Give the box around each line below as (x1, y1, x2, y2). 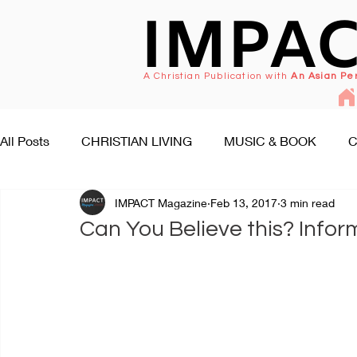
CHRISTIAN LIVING (81, 133, 192, 148)
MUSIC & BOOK (224, 133, 316, 148)
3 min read (280, 195, 335, 210)
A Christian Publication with (143, 71, 292, 81)
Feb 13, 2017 (210, 195, 277, 210)
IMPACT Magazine (115, 195, 207, 210)
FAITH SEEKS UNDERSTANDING (32, 197, 221, 212)
